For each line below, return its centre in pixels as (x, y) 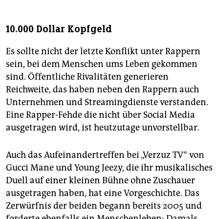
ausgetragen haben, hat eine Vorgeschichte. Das (103, 193)
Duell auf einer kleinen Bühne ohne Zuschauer (100, 180)
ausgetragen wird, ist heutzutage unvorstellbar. (103, 127)
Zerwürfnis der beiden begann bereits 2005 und (104, 206)
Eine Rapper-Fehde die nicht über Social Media (100, 115)
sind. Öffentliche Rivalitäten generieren (87, 77)
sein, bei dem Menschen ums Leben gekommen (102, 64)
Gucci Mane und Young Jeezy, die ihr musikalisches (109, 167)
